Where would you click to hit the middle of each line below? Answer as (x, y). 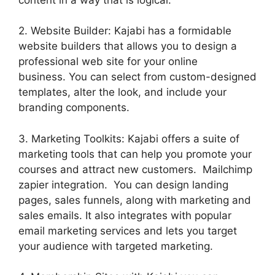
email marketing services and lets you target (128, 230)
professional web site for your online (108, 62)
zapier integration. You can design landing (123, 184)
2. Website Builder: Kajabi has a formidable (125, 31)
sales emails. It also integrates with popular (125, 215)
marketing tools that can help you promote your (135, 154)
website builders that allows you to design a (128, 46)
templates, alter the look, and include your (122, 92)
